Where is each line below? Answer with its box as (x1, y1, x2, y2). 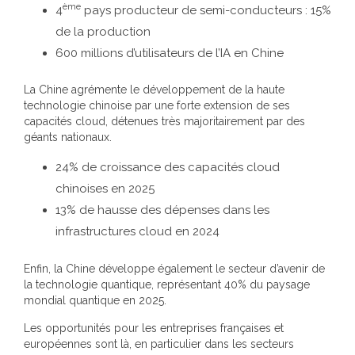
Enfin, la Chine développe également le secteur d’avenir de (24, 261, 325, 275)
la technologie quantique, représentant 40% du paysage (24, 277, 310, 291)
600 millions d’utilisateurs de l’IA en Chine (55, 45, 284, 60)
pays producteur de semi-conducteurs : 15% (81, 2, 331, 17)
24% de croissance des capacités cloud (55, 160, 280, 174)
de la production (55, 24, 151, 39)
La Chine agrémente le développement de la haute (24, 83, 284, 96)
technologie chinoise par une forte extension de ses (24, 99, 290, 112)
